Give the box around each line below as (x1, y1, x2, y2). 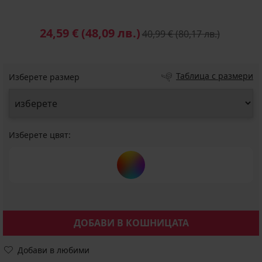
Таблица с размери (176, 70, 253, 81)
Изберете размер (9, 71, 80, 82)
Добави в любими (18, 244, 89, 256)
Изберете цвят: (9, 129, 71, 140)
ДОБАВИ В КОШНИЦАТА (73, 216, 189, 229)
